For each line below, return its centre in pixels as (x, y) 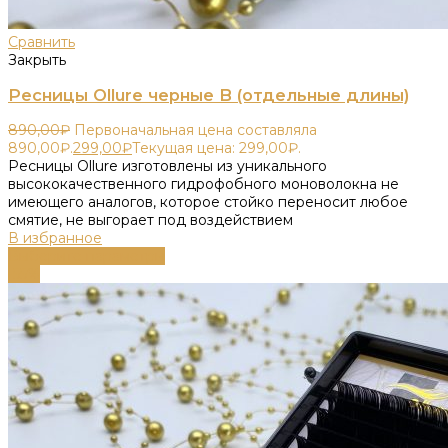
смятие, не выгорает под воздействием (150, 220)
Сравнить (41, 41)
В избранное (55, 238)
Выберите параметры (86, 256)
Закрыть (37, 59)
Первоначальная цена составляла (195, 130)
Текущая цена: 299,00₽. (216, 148)
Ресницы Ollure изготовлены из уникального (167, 166)
